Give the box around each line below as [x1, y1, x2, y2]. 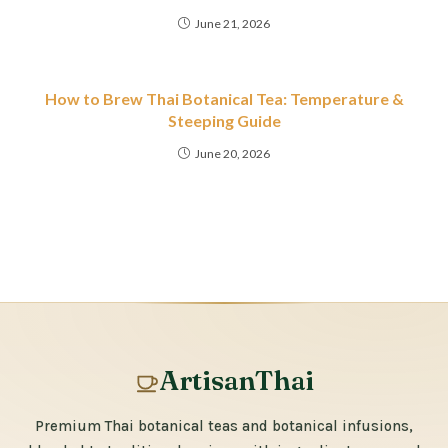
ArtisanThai [159, 364, 315, 398]
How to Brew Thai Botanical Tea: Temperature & [44, 89, 404, 109]
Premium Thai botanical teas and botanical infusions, [35, 417, 413, 436]
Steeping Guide [167, 111, 281, 131]
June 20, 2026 [195, 146, 270, 162]
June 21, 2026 [195, 16, 270, 32]
